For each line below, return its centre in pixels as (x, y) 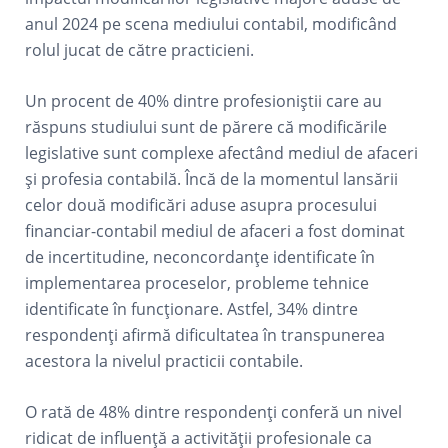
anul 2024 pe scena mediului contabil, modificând (211, 24)
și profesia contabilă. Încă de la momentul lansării (212, 179)
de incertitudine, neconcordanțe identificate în (200, 257)
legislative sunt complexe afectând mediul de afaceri (222, 153)
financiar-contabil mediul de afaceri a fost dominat (215, 231)
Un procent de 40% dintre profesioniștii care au (204, 101)
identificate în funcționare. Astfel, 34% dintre (192, 309)
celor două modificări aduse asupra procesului (201, 205)
